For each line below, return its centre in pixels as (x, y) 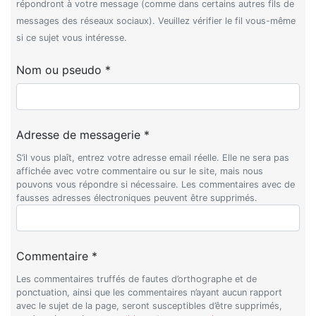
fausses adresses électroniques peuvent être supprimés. (137, 197)
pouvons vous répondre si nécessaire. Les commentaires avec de (156, 184)
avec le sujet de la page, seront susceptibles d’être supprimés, (150, 305)
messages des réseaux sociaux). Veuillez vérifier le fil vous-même (156, 20)
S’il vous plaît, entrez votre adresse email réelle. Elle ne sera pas (153, 157)
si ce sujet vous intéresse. (72, 37)
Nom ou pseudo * (64, 69)
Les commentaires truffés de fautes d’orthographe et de (137, 279)
